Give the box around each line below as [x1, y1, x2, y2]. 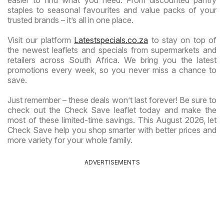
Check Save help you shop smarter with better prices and [7, 124, 216, 135]
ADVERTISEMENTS [84, 158, 140, 166]
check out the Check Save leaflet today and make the [7, 104, 216, 115]
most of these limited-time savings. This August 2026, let [7, 114, 216, 125]
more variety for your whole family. [7, 134, 132, 145]
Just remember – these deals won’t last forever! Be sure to [7, 94, 216, 105]
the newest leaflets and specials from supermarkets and [7, 44, 216, 55]
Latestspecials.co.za [74, 34, 148, 45]
